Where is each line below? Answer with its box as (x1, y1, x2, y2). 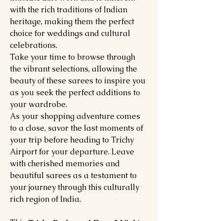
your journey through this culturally (10, 182, 139, 192)
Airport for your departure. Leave (10, 147, 134, 157)
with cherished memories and (10, 158, 120, 169)
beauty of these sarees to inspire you (10, 75, 146, 86)
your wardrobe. (10, 99, 69, 110)
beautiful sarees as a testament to (10, 170, 137, 181)
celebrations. (10, 40, 57, 50)
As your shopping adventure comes (10, 111, 140, 121)
